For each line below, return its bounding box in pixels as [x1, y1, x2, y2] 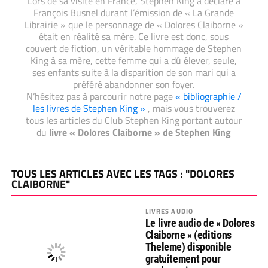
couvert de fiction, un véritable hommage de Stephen [26, 41, 242, 56]
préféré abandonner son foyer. [73, 77, 195, 92]
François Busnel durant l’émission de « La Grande [33, 5, 234, 20]
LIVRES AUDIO [145, 206, 194, 216]
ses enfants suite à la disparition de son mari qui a [32, 65, 236, 80]
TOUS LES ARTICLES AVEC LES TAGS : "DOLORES [11, 166, 234, 182]
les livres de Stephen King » [32, 101, 148, 115]
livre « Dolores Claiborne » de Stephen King [49, 125, 232, 139]
